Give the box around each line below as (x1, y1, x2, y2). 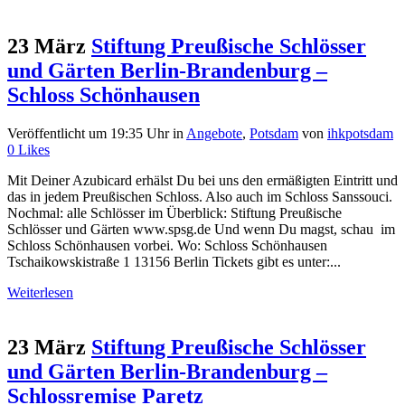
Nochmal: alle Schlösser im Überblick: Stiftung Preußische (7, 204, 342, 221)
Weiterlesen (7, 284, 73, 300)
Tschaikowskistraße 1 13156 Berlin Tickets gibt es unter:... (7, 253, 341, 269)
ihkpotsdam (327, 125, 393, 141)
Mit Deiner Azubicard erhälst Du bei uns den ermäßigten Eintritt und (7, 172, 398, 188)
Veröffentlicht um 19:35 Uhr (7, 125, 169, 141)
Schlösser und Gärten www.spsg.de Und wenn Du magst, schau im (7, 221, 395, 237)
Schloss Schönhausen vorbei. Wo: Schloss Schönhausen (7, 237, 327, 253)
